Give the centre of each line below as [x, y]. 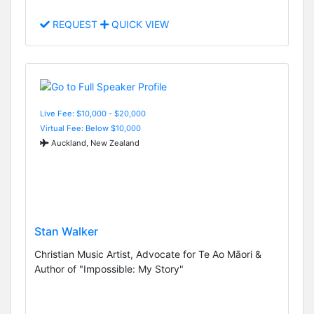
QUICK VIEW [139, 25]
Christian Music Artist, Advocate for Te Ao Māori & [148, 254]
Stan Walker [66, 232]
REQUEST [75, 25]
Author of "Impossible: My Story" [109, 269]
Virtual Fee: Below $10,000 [90, 128]
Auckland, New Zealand [94, 143]
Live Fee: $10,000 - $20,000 [93, 113]
